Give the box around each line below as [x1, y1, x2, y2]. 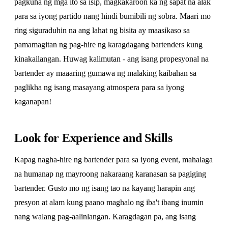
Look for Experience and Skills [14, 131, 173, 145]
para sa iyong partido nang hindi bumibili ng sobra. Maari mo [14, 12, 211, 20]
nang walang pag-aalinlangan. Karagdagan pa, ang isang [14, 212, 196, 221]
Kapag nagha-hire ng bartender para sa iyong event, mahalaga [14, 155, 213, 164]
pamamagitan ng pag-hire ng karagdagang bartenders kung [14, 40, 203, 49]
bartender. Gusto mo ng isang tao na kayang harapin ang [14, 184, 195, 192]
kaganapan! [14, 97, 51, 106]
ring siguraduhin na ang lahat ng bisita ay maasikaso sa [14, 26, 190, 35]
